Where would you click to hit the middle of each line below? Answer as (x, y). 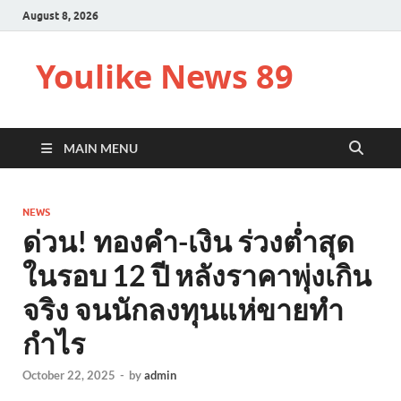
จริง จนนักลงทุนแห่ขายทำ (183, 309)
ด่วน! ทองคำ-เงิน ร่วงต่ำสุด (188, 241)
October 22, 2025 (69, 375)
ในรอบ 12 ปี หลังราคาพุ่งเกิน (197, 275)
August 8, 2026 (60, 15)
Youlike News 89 (165, 77)
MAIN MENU (101, 148)
